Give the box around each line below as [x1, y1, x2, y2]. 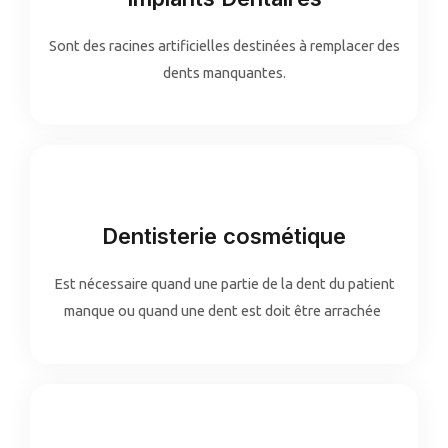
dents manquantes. [162, 63, 286, 81]
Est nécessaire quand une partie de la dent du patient [53, 275, 395, 293]
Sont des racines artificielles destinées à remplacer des [48, 36, 400, 54]
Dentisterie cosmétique [102, 223, 346, 250]
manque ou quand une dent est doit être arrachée [64, 302, 384, 320]
